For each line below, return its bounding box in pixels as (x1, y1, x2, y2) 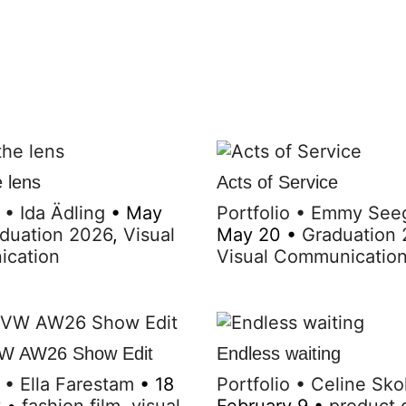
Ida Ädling (20, 201, 105, 224)
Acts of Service (217, 171, 338, 192)
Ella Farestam (20, 372, 134, 395)
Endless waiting (217, 343, 341, 363)
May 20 (217, 223, 281, 246)
